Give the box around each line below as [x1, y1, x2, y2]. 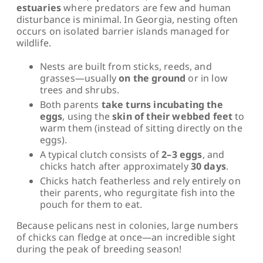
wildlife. [16, 36, 52, 49]
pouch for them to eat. [39, 197, 143, 211]
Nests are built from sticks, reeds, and [39, 59, 212, 73]
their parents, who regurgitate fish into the [39, 186, 235, 199]
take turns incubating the [101, 97, 223, 111]
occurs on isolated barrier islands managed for [16, 24, 230, 38]
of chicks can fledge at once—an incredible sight [16, 230, 236, 244]
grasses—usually [39, 71, 119, 85]
